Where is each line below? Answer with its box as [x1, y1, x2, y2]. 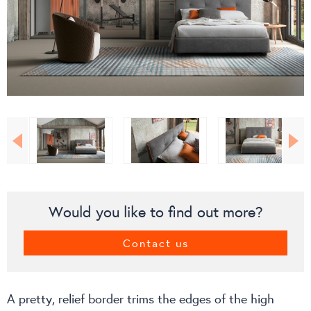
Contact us [122, 235, 189, 250]
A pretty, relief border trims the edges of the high [7, 289, 274, 307]
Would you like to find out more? [48, 201, 263, 221]
